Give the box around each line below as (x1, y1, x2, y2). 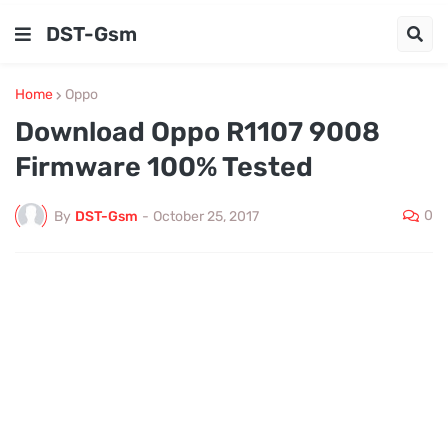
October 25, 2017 (153, 207, 259, 225)
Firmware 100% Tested (15, 151, 313, 183)
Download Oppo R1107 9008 (15, 116, 380, 148)
